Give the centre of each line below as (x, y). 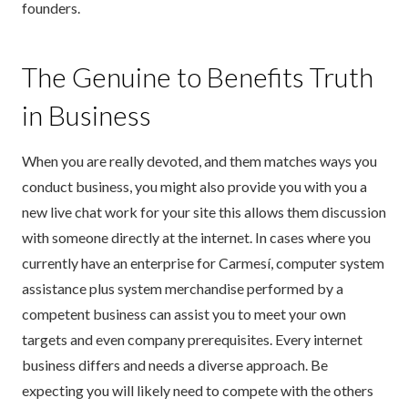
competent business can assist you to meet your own (184, 314)
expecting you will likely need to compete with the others (198, 391)
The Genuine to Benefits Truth (198, 77)
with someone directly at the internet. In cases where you (196, 238)
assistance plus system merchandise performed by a (183, 289)
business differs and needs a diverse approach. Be (175, 365)
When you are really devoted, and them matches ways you (199, 161)
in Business (87, 115)
